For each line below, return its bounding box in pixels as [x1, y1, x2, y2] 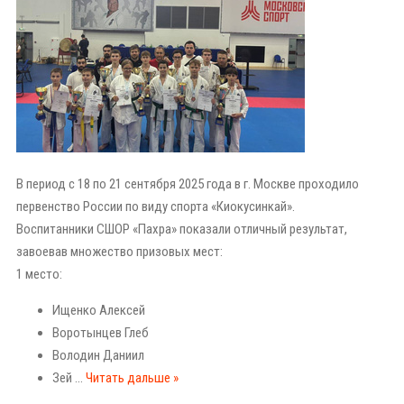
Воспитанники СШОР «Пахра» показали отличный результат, [16, 221, 347, 237]
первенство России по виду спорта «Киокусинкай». [16, 198, 295, 215]
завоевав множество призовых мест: [16, 243, 223, 260]
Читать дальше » [86, 370, 179, 386]
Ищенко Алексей [52, 302, 145, 318]
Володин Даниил [52, 347, 144, 363]
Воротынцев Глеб [52, 325, 149, 341]
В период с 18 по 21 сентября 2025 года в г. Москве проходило [16, 176, 359, 192]
